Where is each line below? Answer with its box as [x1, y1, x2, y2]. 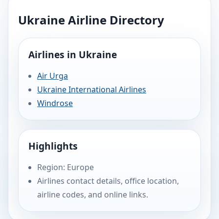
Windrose [37, 97, 73, 109]
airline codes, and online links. [37, 189, 148, 200]
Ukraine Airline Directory [18, 11, 164, 28]
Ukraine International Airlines [37, 84, 146, 95]
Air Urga [37, 70, 68, 81]
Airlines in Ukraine [28, 47, 117, 61]
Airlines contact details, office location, [37, 175, 179, 186]
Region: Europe [37, 161, 94, 173]
